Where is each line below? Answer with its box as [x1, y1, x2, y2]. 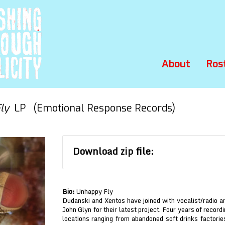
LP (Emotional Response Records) [9, 101, 175, 115]
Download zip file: [73, 144, 154, 159]
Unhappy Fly [75, 186, 113, 197]
